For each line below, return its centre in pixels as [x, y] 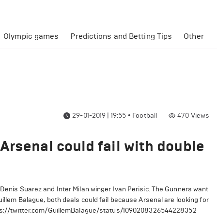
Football [145, 116]
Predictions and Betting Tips [121, 36]
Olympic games [31, 36]
